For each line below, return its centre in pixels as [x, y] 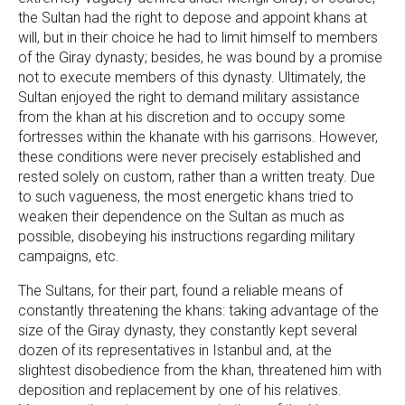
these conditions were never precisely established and [189, 157]
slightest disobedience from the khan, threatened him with [200, 371]
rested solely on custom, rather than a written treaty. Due [197, 177]
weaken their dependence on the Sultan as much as [181, 217]
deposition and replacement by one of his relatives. [180, 391]
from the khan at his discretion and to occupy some [182, 118]
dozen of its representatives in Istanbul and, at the [175, 351]
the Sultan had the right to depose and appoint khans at [193, 18]
